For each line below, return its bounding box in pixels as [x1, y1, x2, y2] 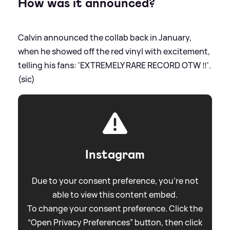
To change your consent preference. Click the [27, 202, 203, 214]
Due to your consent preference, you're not [31, 175, 199, 186]
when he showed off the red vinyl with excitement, [18, 45, 210, 57]
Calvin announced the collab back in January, [18, 31, 191, 43]
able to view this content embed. [52, 188, 178, 200]
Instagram [85, 146, 145, 163]
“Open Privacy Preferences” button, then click [28, 216, 202, 228]
